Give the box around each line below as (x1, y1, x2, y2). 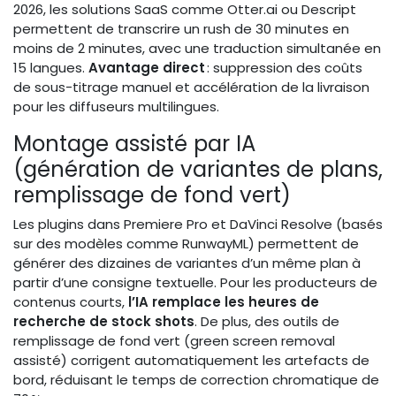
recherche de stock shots (13, 311, 194, 331)
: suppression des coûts (205, 57, 362, 77)
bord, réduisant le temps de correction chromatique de (13, 369, 379, 389)
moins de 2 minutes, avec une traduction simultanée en (13, 38, 381, 57)
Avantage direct (88, 57, 205, 77)
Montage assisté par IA (13, 127, 255, 159)
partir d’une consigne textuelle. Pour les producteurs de (13, 272, 377, 292)
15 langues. (13, 57, 88, 77)
